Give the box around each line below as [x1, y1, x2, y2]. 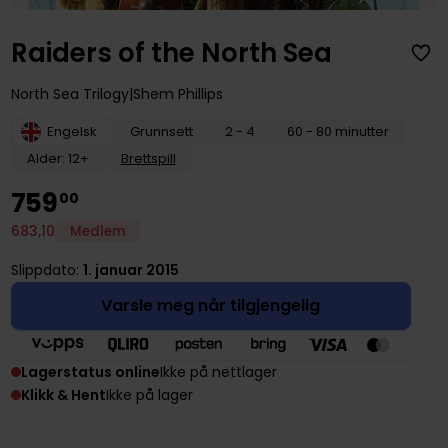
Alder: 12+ [26, 148, 89, 168]
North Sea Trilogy [10, 83, 129, 104]
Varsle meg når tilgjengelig [101, 294, 320, 318]
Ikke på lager [105, 384, 193, 405]
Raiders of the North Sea [10, 34, 332, 71]
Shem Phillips [132, 83, 223, 104]
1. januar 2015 [82, 259, 179, 280]
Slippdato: [10, 259, 83, 280]
